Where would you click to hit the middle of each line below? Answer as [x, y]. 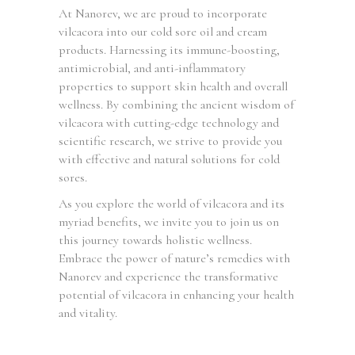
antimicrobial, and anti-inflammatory [152, 68]
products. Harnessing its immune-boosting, [169, 50]
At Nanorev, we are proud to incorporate [163, 13]
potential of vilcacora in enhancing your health [176, 294]
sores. [73, 177]
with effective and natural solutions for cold [169, 159]
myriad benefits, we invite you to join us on [169, 221]
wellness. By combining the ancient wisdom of [176, 104]
